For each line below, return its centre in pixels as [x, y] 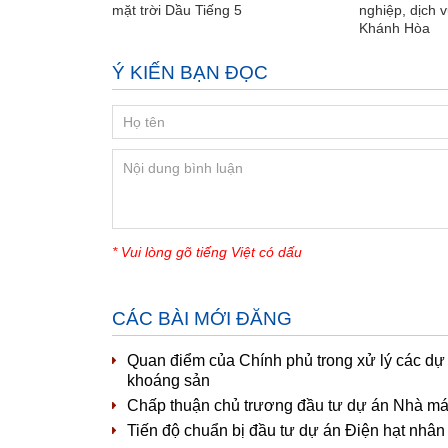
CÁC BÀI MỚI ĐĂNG [202, 318]
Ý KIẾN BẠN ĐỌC [190, 72]
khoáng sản [168, 380]
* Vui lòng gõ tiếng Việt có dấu [207, 251]
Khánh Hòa [394, 27]
